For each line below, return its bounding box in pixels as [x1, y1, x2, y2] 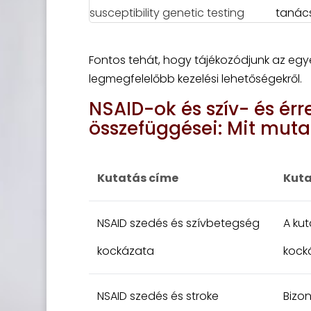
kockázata [96, 243, 154, 259]
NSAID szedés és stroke [96, 288, 219, 304]
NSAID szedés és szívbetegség [96, 215, 260, 231]
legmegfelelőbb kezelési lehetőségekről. [88, 71, 302, 87]
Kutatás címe [96, 170, 178, 186]
